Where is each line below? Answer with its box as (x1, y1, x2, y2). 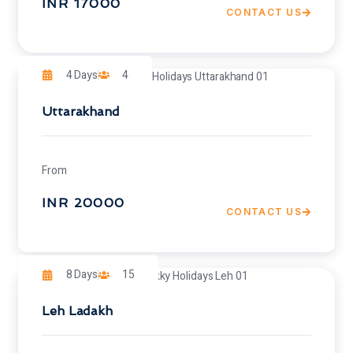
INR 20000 (42, 195, 125, 211)
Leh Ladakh (42, 303, 113, 319)
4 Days (65, 66, 98, 84)
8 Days (65, 266, 98, 284)
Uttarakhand (42, 103, 120, 119)
